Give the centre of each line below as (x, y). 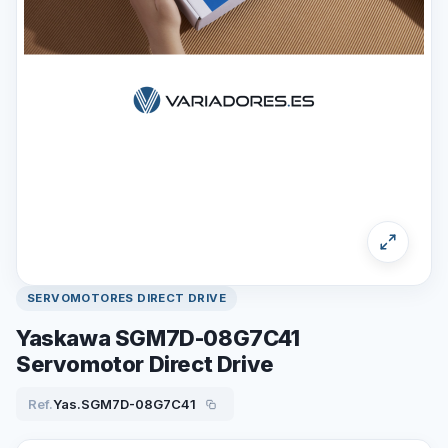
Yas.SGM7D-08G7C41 (124, 403)
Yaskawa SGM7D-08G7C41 (158, 338)
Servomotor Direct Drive (145, 364)
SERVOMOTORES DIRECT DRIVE (126, 298)
